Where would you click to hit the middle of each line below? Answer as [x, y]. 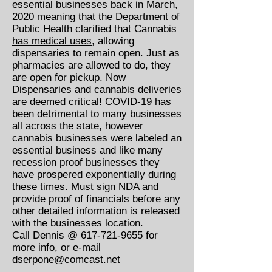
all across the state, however [78, 126]
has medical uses [52, 41]
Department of [148, 17]
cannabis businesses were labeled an [97, 138]
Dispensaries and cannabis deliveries [97, 90]
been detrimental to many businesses [97, 114]
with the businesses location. [78, 223]
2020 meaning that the [64, 17]
